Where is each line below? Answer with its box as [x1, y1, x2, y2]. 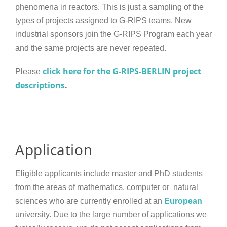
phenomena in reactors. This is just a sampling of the [15, 3, 204, 12]
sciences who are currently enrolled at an [15, 197, 164, 206]
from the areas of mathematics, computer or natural [15, 183, 198, 192]
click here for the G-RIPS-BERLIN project [43, 66, 201, 78]
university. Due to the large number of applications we [15, 210, 207, 219]
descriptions [15, 80, 65, 91]
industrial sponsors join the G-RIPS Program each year [15, 30, 212, 39]
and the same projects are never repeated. [15, 44, 166, 53]
